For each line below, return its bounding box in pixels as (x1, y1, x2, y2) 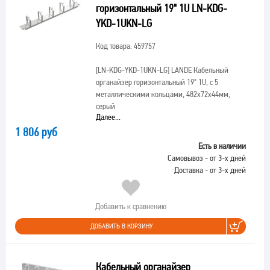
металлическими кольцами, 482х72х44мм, (95, 89, 230, 99)
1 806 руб (15, 125, 57, 139)
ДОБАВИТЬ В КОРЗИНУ (90, 222, 152, 230)
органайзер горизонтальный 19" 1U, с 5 (95, 77, 218, 87)
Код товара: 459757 (95, 41, 155, 51)
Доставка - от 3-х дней (174, 165, 246, 175)
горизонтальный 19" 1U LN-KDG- (95, 2, 227, 14)
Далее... (95, 112, 121, 122)
